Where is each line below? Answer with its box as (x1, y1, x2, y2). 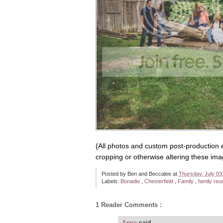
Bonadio (120, 178, 141, 185)
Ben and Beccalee (127, 170, 173, 177)
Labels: (102, 178, 120, 185)
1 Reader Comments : (96, 201, 162, 209)
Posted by (102, 170, 127, 177)
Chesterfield (144, 178, 175, 185)
